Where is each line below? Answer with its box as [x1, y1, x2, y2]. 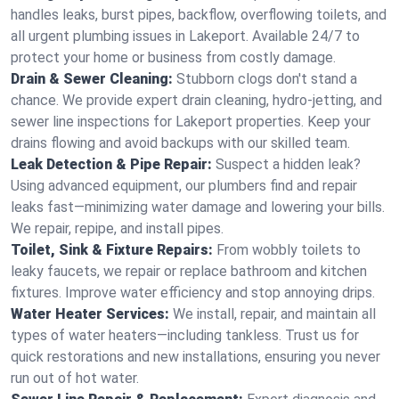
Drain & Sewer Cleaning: [11, 70, 173, 87]
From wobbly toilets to [216, 241, 361, 258]
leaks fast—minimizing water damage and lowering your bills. [11, 199, 385, 216]
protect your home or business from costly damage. [11, 49, 336, 66]
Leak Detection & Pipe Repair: [11, 156, 212, 173]
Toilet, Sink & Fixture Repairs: [11, 241, 213, 258]
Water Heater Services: [11, 305, 169, 322]
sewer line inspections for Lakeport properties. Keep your [11, 113, 370, 130]
